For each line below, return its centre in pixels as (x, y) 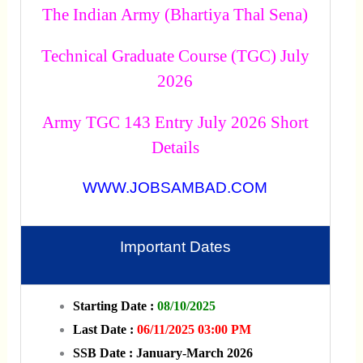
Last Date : (103, 330)
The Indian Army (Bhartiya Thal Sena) (175, 15)
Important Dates (175, 247)
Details (175, 147)
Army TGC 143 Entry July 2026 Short (175, 122)
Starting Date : (115, 306)
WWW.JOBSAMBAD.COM (175, 188)
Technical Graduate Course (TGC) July (175, 56)
